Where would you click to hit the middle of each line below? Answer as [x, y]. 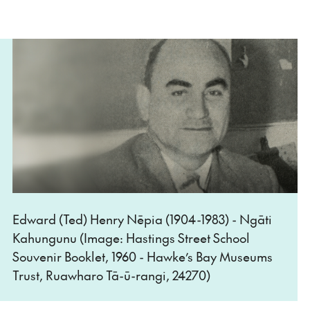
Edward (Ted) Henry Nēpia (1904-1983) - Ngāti [142, 219]
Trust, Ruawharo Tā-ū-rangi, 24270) [111, 275]
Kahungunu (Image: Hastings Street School [131, 237]
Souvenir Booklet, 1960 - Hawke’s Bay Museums [143, 256]
